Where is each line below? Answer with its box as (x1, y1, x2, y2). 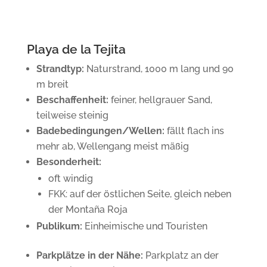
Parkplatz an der (145, 249, 219, 261)
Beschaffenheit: (36, 94, 108, 105)
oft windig (48, 172, 93, 184)
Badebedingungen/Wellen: (36, 125, 164, 136)
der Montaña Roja (48, 203, 128, 215)
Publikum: (36, 220, 82, 232)
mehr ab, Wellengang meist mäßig (36, 140, 189, 152)
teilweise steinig (36, 109, 108, 121)
